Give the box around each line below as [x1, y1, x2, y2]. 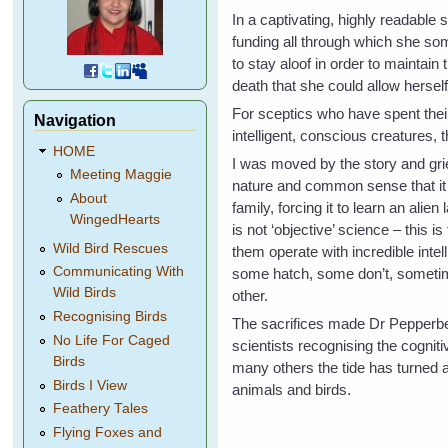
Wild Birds [53, 285, 117, 301]
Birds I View [53, 377, 128, 393]
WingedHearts [69, 212, 160, 228]
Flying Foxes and [53, 424, 163, 440]
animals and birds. [232, 380, 352, 398]
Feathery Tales [53, 401, 149, 417]
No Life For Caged [53, 332, 171, 348]
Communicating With [53, 264, 185, 280]
